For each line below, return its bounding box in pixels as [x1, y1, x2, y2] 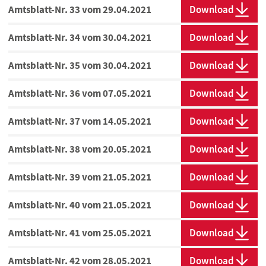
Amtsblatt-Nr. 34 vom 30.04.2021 [8, 31, 151, 45]
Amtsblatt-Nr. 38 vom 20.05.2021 [8, 142, 151, 156]
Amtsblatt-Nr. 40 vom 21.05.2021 [8, 198, 151, 212]
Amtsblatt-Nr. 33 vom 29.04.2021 [8, 3, 151, 17]
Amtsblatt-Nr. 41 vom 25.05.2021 [8, 226, 151, 240]
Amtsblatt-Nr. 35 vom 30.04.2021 [8, 59, 151, 72]
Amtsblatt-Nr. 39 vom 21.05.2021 [8, 170, 151, 184]
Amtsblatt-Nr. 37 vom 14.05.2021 [8, 115, 151, 128]
